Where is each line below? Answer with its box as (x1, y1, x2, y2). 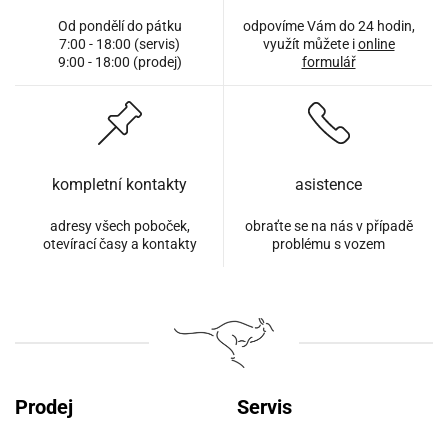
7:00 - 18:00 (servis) (59, 35, 180, 52)
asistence (295, 174, 362, 194)
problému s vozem (272, 235, 385, 252)
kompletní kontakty (52, 174, 187, 194)
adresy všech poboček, (49, 217, 190, 234)
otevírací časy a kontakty (42, 235, 197, 252)
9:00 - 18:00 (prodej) (57, 53, 182, 70)
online (357, 35, 395, 52)
